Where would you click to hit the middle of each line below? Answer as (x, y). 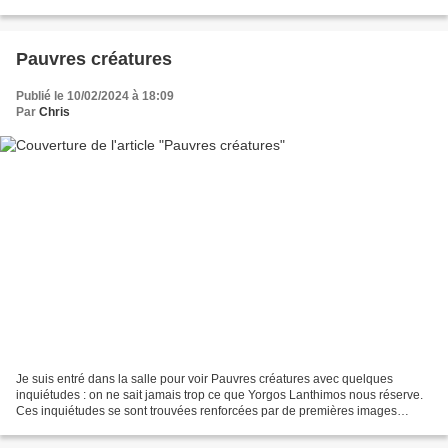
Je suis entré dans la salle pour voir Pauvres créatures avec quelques (204, 379)
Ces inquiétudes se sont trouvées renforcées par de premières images (206, 411)
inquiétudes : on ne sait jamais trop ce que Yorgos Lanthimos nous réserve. (219, 395)
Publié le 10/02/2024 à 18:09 (95, 95)
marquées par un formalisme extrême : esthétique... (155, 427)
